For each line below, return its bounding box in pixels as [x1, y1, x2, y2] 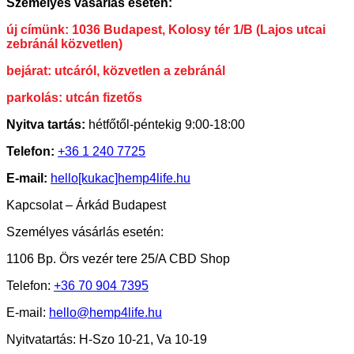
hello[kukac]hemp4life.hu [51, 171, 190, 185]
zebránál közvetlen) [6, 36, 122, 51]
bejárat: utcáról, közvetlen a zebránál [6, 63, 225, 77]
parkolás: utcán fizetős [6, 90, 142, 104]
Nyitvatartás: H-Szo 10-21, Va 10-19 [6, 332, 207, 346]
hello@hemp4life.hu [49, 305, 162, 319]
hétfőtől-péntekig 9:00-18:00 [85, 117, 245, 131]
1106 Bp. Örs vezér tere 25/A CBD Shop [6, 251, 230, 265]
